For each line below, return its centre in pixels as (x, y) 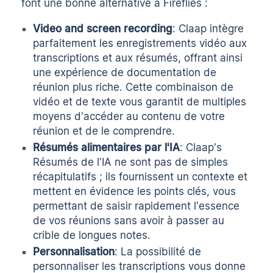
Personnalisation (74, 251)
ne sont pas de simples (170, 162)
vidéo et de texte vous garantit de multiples (140, 102)
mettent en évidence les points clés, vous (135, 191)
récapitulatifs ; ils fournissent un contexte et (140, 176)
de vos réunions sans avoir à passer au (129, 220)
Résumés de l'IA (73, 162)
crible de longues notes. (92, 235)
